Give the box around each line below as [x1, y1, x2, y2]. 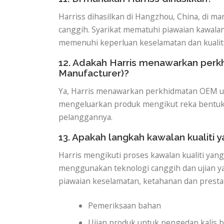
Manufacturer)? [58, 67, 129, 78]
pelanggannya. [58, 111, 112, 122]
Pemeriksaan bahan [88, 200, 161, 211]
